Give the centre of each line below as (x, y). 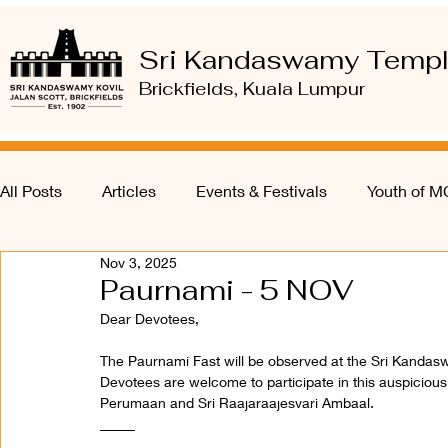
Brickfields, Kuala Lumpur (252, 88)
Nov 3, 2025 (138, 262)
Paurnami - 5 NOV (227, 290)
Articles (129, 190)
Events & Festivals (261, 190)
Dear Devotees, (151, 318)
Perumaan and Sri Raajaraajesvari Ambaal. (237, 402)
